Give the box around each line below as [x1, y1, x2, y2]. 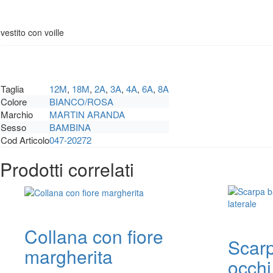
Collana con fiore [24, 223, 163, 249]
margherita [24, 243, 113, 269]
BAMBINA [49, 120, 91, 133]
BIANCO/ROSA [49, 94, 113, 108]
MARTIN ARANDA [49, 107, 125, 121]
